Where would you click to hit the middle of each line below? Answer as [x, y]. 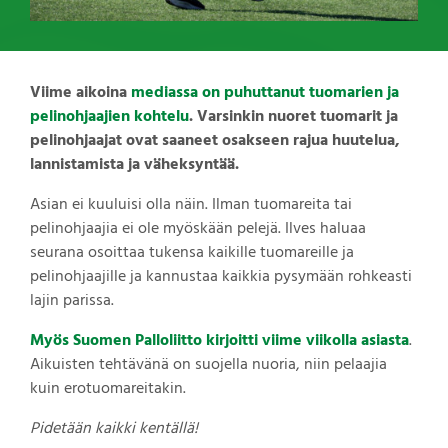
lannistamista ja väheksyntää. [134, 164]
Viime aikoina [80, 92]
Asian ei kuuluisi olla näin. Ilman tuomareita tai [191, 204]
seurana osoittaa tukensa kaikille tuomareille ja [192, 252]
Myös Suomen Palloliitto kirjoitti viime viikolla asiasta [219, 340]
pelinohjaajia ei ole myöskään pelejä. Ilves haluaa [198, 228]
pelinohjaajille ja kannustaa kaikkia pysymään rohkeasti [221, 276]
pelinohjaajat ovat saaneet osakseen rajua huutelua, [215, 140]
